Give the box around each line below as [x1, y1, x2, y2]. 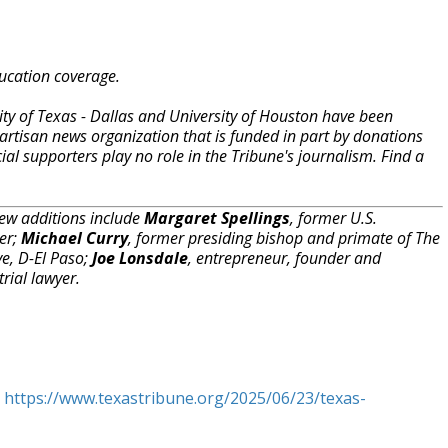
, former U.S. [290, 207, 377, 229]
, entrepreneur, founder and [188, 247, 381, 269]
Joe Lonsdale [92, 247, 188, 269]
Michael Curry [21, 227, 128, 249]
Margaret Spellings [144, 207, 290, 229]
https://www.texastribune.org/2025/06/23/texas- [4, 387, 366, 409]
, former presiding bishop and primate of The [128, 227, 440, 249]
